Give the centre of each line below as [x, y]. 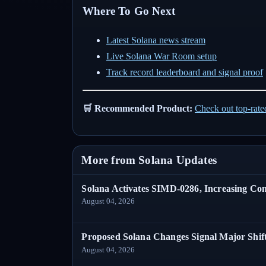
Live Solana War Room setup [161, 56]
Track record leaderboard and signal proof [185, 72]
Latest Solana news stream [156, 40]
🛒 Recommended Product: [137, 108]
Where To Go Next [129, 11]
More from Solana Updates [149, 160]
